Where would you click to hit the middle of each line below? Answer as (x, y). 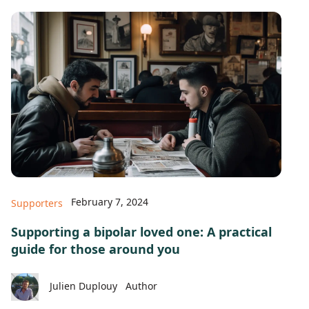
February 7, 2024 (110, 202)
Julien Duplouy (83, 286)
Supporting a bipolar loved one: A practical (141, 232)
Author (141, 286)
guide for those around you (96, 249)
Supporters (37, 203)
